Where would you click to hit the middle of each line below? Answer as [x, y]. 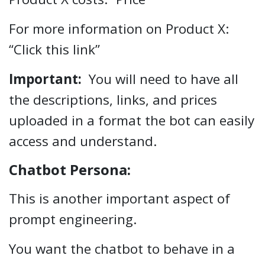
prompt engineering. [73, 219]
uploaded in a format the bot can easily [132, 120]
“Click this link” [54, 49]
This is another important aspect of [119, 198]
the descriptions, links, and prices [113, 99]
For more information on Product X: [119, 28]
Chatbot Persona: [70, 169]
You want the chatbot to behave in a [122, 248]
